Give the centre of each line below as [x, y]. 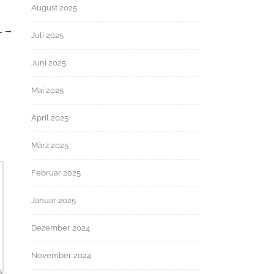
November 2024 [61, 255]
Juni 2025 [49, 63]
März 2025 [50, 145]
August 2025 [54, 8]
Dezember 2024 [61, 228]
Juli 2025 [47, 35]
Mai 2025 [47, 90]
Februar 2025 [56, 173]
